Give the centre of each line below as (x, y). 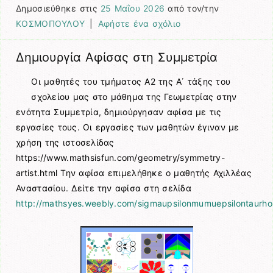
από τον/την (192, 9)
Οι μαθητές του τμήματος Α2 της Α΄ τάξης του (131, 82)
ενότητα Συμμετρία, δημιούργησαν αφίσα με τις (119, 112)
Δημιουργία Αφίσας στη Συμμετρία (117, 57)
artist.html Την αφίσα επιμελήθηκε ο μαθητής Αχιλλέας (134, 173)
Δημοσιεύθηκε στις (58, 9)
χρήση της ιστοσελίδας (65, 143)
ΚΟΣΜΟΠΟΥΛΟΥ (51, 24)
